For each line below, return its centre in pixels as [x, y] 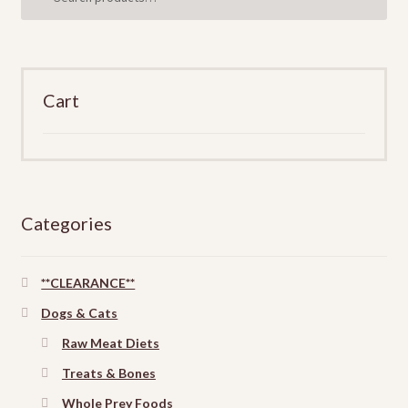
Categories [66, 223]
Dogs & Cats [80, 313]
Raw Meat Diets [110, 343]
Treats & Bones [108, 373]
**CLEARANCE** [88, 283]
